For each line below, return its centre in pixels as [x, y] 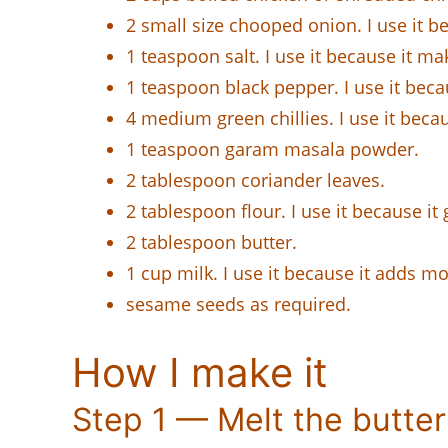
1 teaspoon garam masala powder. [272, 148]
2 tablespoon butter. [211, 241]
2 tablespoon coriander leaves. [255, 179]
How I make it [200, 372]
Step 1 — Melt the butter [259, 419]
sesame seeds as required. [238, 303]
